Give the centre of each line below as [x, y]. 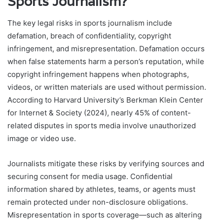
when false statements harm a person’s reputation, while [106, 62]
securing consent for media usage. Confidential [90, 177]
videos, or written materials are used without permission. [107, 87]
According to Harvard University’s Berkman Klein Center [105, 100]
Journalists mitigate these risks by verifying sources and [106, 164]
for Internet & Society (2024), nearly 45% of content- [99, 113]
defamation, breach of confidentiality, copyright [89, 36]
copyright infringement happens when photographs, [98, 74]
